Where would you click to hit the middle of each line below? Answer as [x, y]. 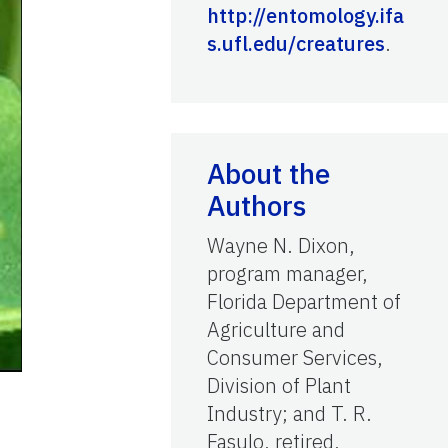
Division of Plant [279, 385]
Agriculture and [276, 329]
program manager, [287, 273]
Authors [256, 205]
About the [268, 173]
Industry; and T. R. [289, 413]
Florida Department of [304, 301]
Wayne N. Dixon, [281, 245]
